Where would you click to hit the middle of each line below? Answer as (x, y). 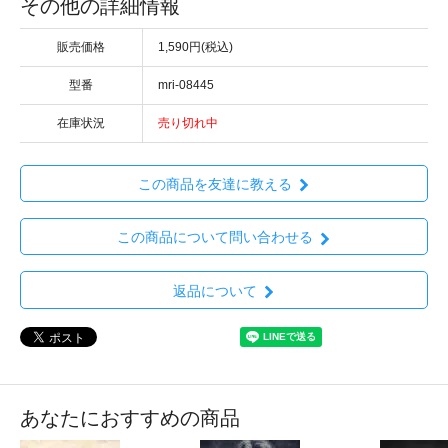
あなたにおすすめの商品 (130, 417)
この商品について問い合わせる (214, 237)
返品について (214, 290)
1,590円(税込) (195, 46)
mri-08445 (186, 84)
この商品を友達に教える (214, 184)
